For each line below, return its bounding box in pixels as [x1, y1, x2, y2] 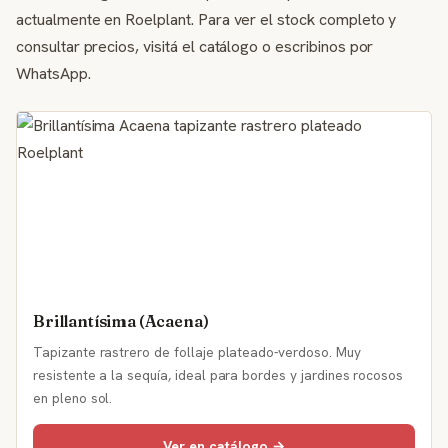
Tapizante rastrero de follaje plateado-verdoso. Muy [33, 343, 361, 361]
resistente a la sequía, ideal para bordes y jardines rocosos [33, 366, 404, 384]
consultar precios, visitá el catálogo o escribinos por [16, 36, 374, 57]
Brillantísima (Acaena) [33, 311, 209, 331]
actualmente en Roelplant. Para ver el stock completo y [16, 9, 397, 30]
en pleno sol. [33, 389, 113, 407]
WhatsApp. [16, 63, 91, 84]
